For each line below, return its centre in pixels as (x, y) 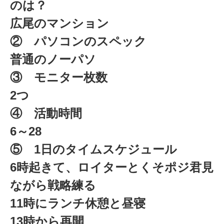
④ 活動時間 (46, 113)
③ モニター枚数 (59, 77)
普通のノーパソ (53, 59)
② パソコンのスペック (78, 41)
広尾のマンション (59, 23)
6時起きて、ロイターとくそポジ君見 (112, 167)
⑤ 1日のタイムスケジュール (93, 149)
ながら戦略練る (53, 185)
